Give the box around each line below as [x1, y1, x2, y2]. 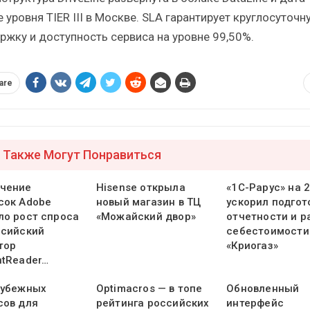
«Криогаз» [226, 239, 278, 253]
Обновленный [226, 282, 300, 295]
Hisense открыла [95, 181, 185, 194]
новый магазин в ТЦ [95, 196, 201, 209]
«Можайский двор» [95, 210, 197, 224]
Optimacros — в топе [95, 282, 203, 295]
